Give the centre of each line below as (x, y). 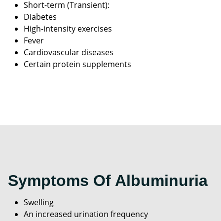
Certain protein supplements (77, 64)
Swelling (39, 203)
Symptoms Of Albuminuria (108, 181)
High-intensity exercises (68, 29)
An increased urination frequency (86, 214)
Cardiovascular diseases (69, 53)
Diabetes (40, 17)
